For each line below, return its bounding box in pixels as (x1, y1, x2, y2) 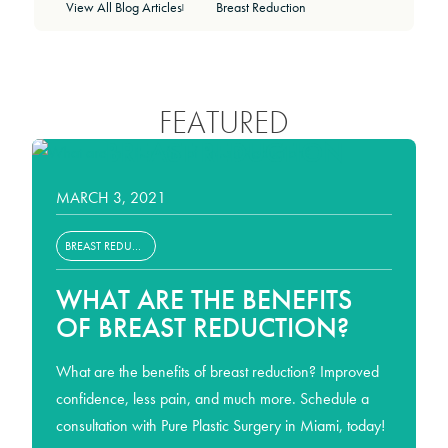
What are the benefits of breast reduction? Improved (56, 361, 379, 382)
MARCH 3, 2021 (56, 187, 166, 208)
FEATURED (159, 102, 289, 143)
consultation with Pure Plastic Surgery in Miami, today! (56, 415, 385, 436)
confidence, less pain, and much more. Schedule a (56, 388, 369, 409)
